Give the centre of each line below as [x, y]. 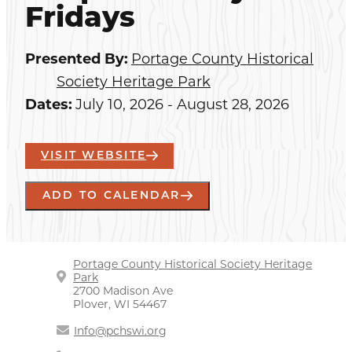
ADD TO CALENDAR [112, 196]
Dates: [49, 104]
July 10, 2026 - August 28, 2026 [182, 104]
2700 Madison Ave [123, 290]
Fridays [80, 19]
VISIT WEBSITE [94, 156]
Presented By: [77, 59]
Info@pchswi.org [120, 330]
